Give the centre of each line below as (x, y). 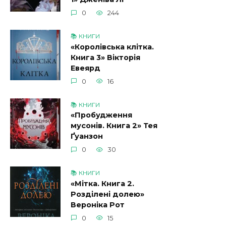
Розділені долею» (107, 194)
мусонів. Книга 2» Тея (114, 126)
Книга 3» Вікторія (105, 57)
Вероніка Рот (98, 205)
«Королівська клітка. (112, 47)
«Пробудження (101, 115)
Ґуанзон (87, 136)
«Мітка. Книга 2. (102, 184)
